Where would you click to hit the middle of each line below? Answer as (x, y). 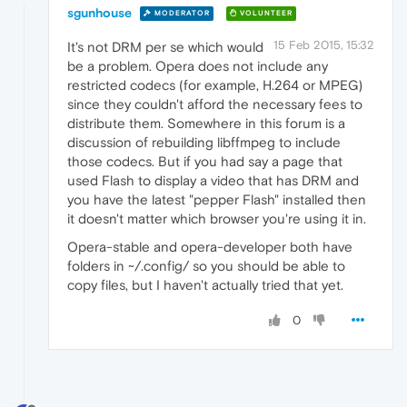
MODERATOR (181, 14)
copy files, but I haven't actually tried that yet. (205, 284)
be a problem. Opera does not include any (198, 65)
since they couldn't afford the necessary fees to (215, 104)
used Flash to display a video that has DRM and (213, 180)
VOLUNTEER (265, 14)
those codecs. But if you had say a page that (205, 161)
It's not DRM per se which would (165, 46)
